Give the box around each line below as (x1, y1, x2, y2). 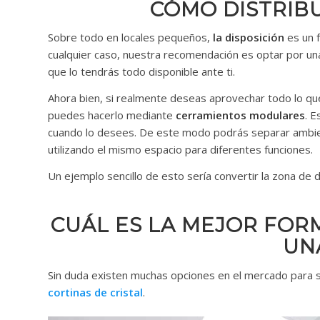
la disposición (210, 30, 284, 45)
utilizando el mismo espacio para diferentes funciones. (48, 142, 313, 157)
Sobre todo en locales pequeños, (48, 30, 210, 45)
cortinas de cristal (48, 284, 143, 299)
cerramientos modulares (176, 108, 305, 123)
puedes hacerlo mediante (48, 108, 176, 123)
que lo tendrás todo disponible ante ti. (48, 64, 235, 79)
